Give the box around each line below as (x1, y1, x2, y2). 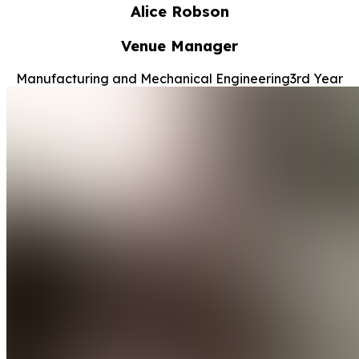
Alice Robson (130, 2, 229, 22)
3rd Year (290, 70, 343, 87)
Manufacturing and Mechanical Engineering (16, 70, 290, 87)
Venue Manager (121, 36, 238, 56)
